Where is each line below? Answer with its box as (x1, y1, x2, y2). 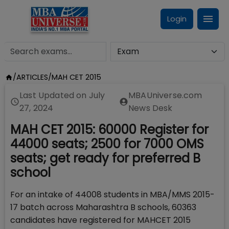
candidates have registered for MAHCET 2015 (10, 214, 191, 226)
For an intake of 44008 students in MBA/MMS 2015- (10, 189, 215, 200)
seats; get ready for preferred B (10, 150, 200, 167)
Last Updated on (19, 89, 89, 101)
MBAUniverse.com (128, 89, 202, 101)
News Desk (128, 102, 173, 114)
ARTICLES (16, 72, 48, 82)
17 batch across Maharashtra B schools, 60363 (10, 201, 196, 213)
